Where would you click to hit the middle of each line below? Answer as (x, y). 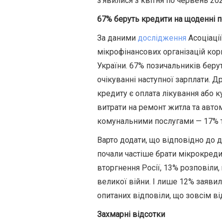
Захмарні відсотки (131, 214)
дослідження (162, 38)
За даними (117, 38)
